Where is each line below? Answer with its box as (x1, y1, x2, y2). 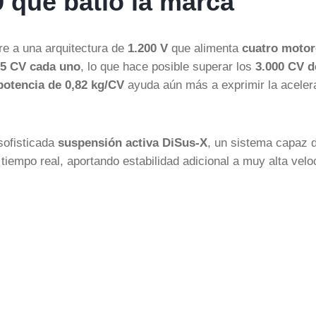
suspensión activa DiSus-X (58, 136, 207, 149)
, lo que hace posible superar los (80, 60, 255, 73)
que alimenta (168, 42, 242, 54)
